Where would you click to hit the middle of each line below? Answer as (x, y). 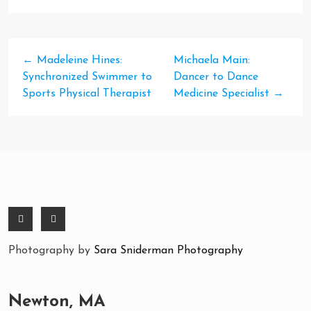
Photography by (51, 251)
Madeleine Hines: (78, 60)
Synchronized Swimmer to (87, 77)
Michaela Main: (212, 60)
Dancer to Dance (216, 77)
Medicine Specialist (224, 94)
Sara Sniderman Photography (168, 251)
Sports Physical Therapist (87, 94)
